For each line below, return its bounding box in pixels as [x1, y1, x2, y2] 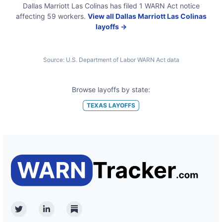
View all [87, 12, 115, 20]
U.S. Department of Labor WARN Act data [65, 56, 179, 63]
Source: [43, 56, 64, 63]
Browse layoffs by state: [72, 85, 150, 94]
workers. [55, 12, 86, 20]
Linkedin [46, 209, 77, 220]
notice [179, 1, 200, 10]
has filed [108, 1, 139, 10]
